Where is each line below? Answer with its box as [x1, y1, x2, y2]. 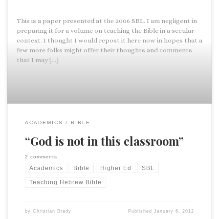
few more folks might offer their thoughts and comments [16, 46, 192, 54]
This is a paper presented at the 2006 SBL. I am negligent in [16, 17, 197, 24]
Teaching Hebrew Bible [29, 179, 102, 186]
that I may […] [16, 56, 59, 64]
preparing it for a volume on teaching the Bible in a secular [16, 26, 194, 34]
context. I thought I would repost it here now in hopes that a [16, 36, 202, 44]
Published [128, 208, 154, 214]
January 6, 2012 [154, 208, 195, 214]
